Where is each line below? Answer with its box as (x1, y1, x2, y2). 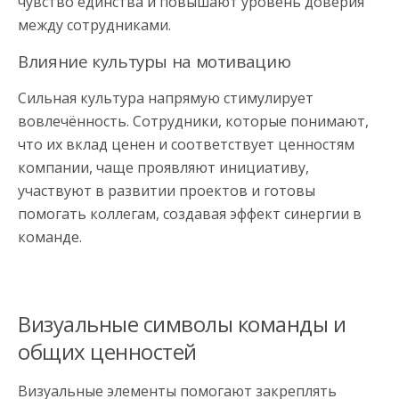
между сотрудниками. (18, 14, 171, 35)
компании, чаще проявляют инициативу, (18, 157, 309, 177)
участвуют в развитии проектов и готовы (18, 180, 315, 200)
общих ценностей (18, 336, 197, 366)
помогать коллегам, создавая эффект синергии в (18, 203, 362, 224)
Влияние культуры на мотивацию (18, 49, 291, 72)
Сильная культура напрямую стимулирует (18, 87, 313, 108)
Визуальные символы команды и (18, 308, 346, 338)
